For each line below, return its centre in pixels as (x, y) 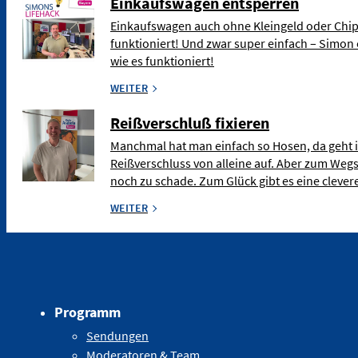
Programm (88, 312)
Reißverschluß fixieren (190, 123)
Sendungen (117, 336)
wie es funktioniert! (162, 61)
